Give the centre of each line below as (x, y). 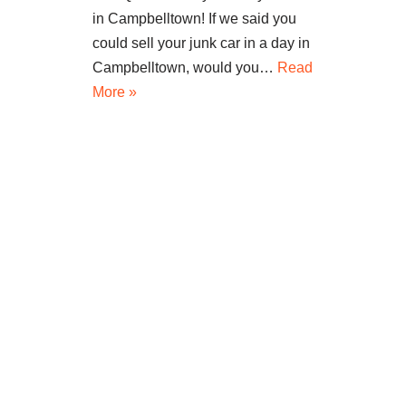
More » (115, 92)
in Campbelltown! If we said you (194, 19)
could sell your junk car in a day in (201, 43)
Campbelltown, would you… (185, 68)
